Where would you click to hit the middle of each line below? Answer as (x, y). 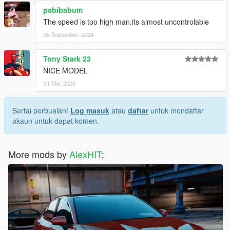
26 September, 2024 (69, 35)
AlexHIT (85, 154)
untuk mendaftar (176, 111)
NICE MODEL (65, 71)
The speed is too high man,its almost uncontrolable (126, 22)
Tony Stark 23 (67, 59)
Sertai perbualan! (41, 111)
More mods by (39, 154)
